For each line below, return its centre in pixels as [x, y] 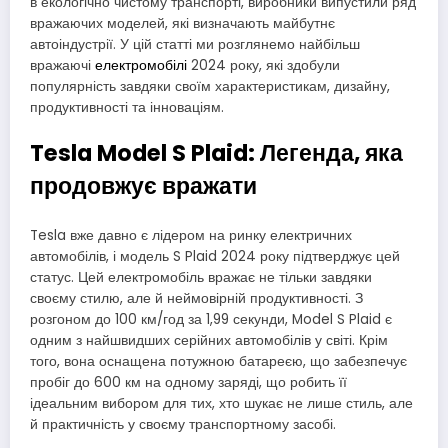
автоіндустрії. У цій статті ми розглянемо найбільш [195, 44]
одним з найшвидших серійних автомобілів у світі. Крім [209, 341]
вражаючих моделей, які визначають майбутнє [182, 23]
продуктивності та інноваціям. [127, 107]
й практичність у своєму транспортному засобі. [183, 425]
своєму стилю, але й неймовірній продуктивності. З [196, 299]
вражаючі [62, 65]
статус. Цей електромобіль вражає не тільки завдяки [201, 278]
